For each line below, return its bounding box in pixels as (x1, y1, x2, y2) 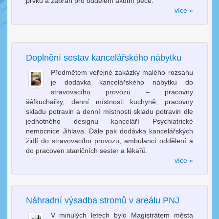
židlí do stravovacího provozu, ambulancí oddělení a (26, 137, 193, 145)
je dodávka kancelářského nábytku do (50, 78, 193, 87)
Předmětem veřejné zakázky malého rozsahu (50, 68, 193, 77)
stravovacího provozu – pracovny (50, 88, 193, 96)
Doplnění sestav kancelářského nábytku (26, 53, 182, 63)
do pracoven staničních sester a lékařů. (26, 147, 150, 155)
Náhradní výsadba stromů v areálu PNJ (26, 196, 180, 206)
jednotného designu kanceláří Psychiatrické (26, 117, 193, 126)
